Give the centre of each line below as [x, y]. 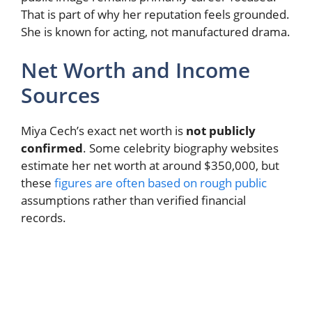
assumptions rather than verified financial [133, 201]
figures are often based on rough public [161, 183]
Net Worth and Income [135, 70]
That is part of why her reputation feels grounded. [155, 14]
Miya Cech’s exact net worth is [103, 131]
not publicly [221, 131]
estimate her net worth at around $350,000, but [150, 166]
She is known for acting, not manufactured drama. [156, 31]
